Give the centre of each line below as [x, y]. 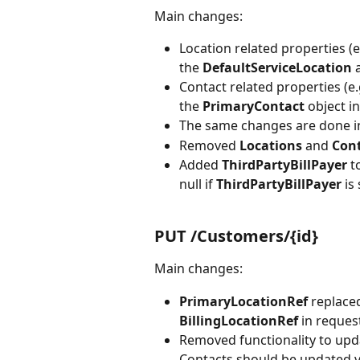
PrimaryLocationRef [245, 301]
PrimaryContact [255, 106]
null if [198, 184]
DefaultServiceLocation [279, 68]
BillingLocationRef [240, 320]
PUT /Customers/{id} [236, 236]
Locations [272, 145]
